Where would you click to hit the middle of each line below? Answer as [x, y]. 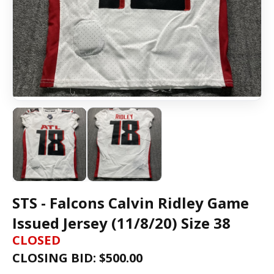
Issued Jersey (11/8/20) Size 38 [121, 223]
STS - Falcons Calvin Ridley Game [131, 203]
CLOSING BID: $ [59, 258]
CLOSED [36, 240]
